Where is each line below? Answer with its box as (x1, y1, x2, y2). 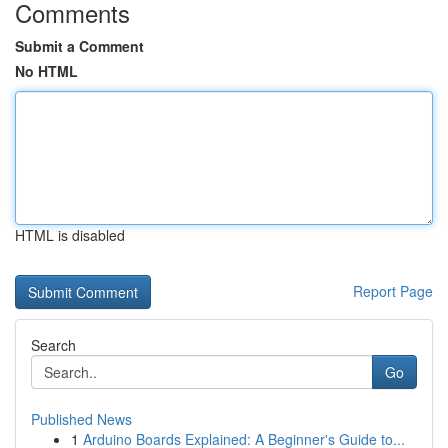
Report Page (353, 281, 433, 301)
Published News (31, 409, 132, 429)
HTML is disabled (15, 225, 125, 245)
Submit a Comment (15, 36, 144, 56)
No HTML (15, 61, 78, 81)
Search (31, 335, 76, 355)
